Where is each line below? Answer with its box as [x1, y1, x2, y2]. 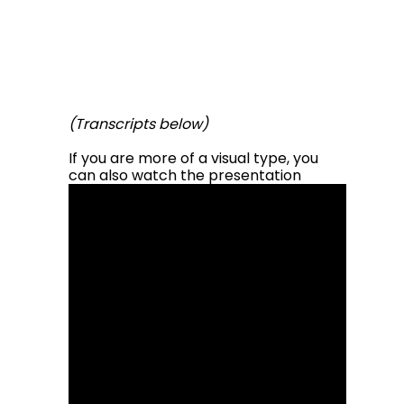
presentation [208, 165, 301, 186]
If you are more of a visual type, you [69, 148, 318, 169]
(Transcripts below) [69, 114, 208, 134]
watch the [132, 165, 208, 186]
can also [69, 165, 132, 186]
